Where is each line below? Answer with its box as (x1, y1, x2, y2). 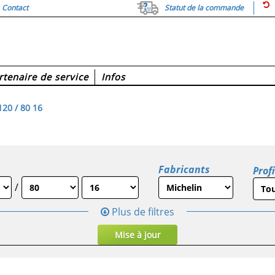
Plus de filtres (109, 204, 174, 219)
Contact (2, 2, 28, 14)
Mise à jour (114, 228, 161, 241)
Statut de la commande (165, 2, 244, 14)
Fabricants (158, 162, 210, 176)
